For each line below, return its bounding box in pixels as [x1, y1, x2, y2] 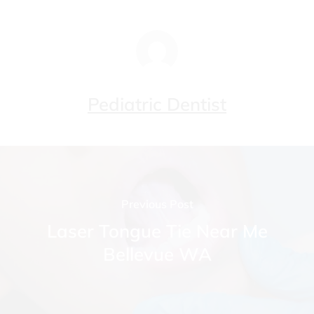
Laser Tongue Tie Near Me [46, 219, 268, 243]
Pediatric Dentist [88, 93, 226, 116]
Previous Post [121, 197, 193, 212]
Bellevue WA [102, 243, 212, 266]
